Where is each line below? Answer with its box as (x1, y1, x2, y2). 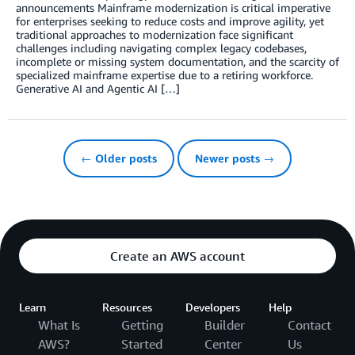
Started (121, 336, 162, 353)
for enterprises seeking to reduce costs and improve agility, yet (16, 14, 324, 29)
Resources (102, 300, 152, 315)
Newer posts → (195, 151, 274, 166)
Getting (121, 317, 163, 334)
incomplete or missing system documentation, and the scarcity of (16, 55, 339, 69)
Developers (185, 300, 240, 315)
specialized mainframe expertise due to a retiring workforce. (16, 68, 313, 82)
